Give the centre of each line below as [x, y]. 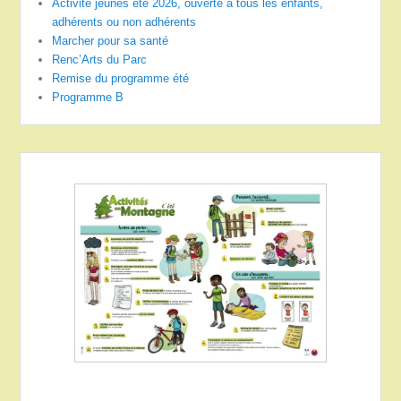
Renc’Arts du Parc [100, 60]
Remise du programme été [121, 79]
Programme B [88, 98]
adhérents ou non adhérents [124, 22]
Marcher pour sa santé [111, 41]
